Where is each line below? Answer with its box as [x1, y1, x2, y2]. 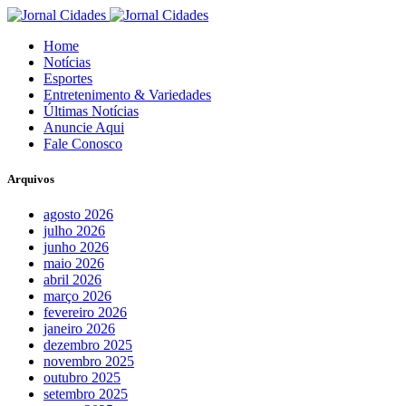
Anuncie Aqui [43, 120, 124, 135]
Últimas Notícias [43, 103, 139, 119]
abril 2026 [43, 272, 101, 288]
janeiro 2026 [43, 321, 115, 337]
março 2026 [43, 288, 111, 304]
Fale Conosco [43, 136, 122, 151]
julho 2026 [43, 223, 105, 239]
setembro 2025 [43, 386, 128, 402]
